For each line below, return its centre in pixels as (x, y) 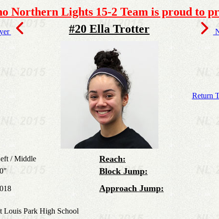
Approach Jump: (131, 188)
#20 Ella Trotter (109, 29)
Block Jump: (123, 171)
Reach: (112, 159)
